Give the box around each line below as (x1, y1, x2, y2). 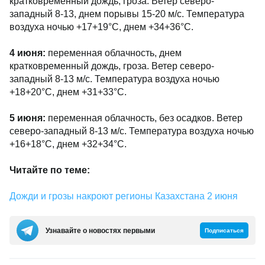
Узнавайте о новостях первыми (46, 226, 155, 235)
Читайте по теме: (9, 165, 90, 175)
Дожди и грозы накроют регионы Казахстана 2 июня (9, 191, 238, 201)
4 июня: (9, 48, 46, 58)
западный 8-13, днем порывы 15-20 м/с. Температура (9, 9, 244, 19)
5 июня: (9, 113, 46, 123)
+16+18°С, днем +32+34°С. (9, 139, 127, 149)
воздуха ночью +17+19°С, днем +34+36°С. (9, 22, 193, 32)
